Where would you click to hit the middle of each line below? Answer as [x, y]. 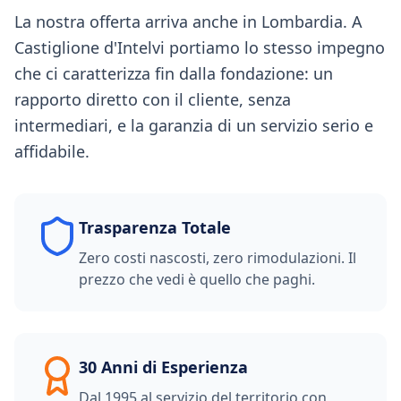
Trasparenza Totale [155, 227]
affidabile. [52, 151]
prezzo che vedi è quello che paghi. [197, 279]
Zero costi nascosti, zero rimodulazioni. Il [218, 258]
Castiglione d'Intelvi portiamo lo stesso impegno [200, 47]
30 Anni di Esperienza [163, 367]
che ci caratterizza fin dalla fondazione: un [174, 73]
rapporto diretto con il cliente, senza [153, 99]
